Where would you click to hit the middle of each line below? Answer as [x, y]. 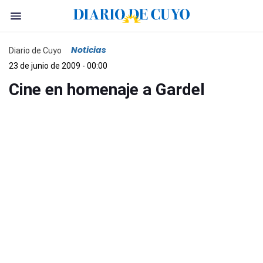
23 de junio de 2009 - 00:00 [58, 66]
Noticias [89, 50]
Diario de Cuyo [35, 50]
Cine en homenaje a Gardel [107, 90]
